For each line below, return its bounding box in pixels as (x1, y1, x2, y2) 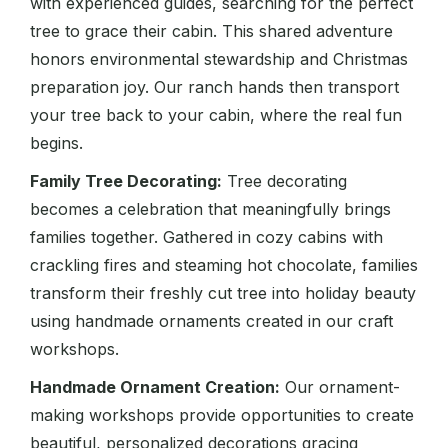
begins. (30, 133, 83, 154)
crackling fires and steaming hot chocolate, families (30, 255, 418, 276)
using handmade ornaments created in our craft (30, 311, 393, 332)
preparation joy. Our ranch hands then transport (30, 77, 399, 98)
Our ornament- (280, 377, 400, 398)
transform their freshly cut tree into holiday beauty (30, 283, 416, 304)
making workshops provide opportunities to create (30, 405, 414, 426)
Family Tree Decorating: (30, 171, 222, 192)
